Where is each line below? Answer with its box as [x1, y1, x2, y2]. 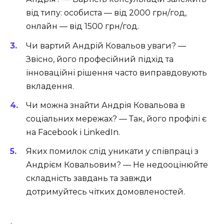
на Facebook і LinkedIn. [26, 127, 120, 137]
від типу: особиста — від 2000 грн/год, [26, 8, 186, 18]
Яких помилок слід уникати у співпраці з [26, 146, 198, 156]
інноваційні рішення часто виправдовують [26, 67, 207, 77]
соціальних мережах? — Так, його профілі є [26, 113, 206, 123]
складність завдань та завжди [26, 173, 152, 183]
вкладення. [26, 81, 74, 91]
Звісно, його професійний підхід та [26, 54, 173, 64]
